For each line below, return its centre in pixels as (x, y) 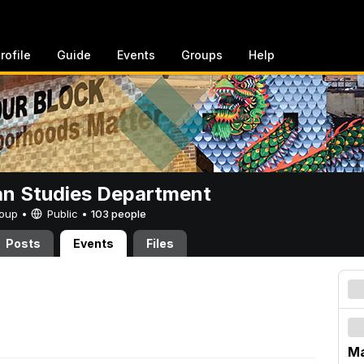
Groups (202, 55)
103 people (119, 214)
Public (63, 214)
